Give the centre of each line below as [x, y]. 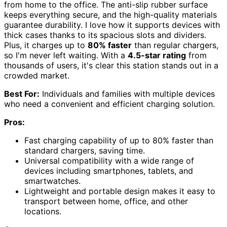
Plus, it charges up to [46, 45]
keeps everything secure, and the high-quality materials [110, 14]
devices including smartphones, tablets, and [109, 171]
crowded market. [37, 75]
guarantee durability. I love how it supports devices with [112, 25]
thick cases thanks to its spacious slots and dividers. [105, 35]
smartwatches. [52, 181]
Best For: [22, 93]
